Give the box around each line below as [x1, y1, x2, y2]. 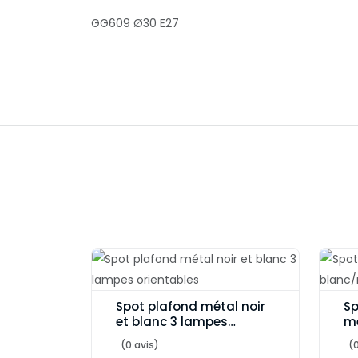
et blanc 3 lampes [116, 313, 228, 330]
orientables [116, 328, 187, 345]
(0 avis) [121, 338, 159, 352]
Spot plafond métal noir [116, 298, 265, 315]
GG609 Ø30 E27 [91, 15, 179, 31]
